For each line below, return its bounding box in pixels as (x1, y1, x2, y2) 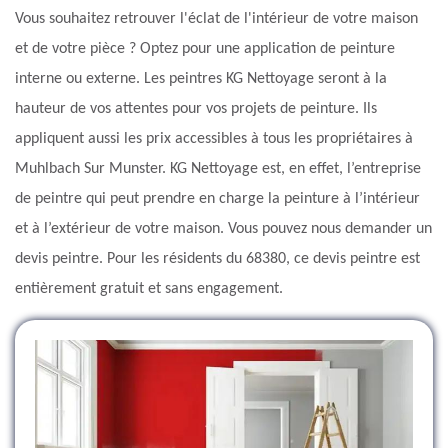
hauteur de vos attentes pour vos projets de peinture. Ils (15, 101, 377, 118)
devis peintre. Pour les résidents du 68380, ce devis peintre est (15, 251, 420, 268)
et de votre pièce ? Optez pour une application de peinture (15, 41, 395, 58)
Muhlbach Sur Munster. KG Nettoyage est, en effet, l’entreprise (15, 161, 421, 178)
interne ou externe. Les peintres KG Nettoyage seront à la (15, 71, 387, 88)
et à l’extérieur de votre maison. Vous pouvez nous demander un (15, 221, 432, 238)
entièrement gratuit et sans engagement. (15, 281, 283, 298)
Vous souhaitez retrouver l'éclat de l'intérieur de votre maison (15, 11, 418, 28)
